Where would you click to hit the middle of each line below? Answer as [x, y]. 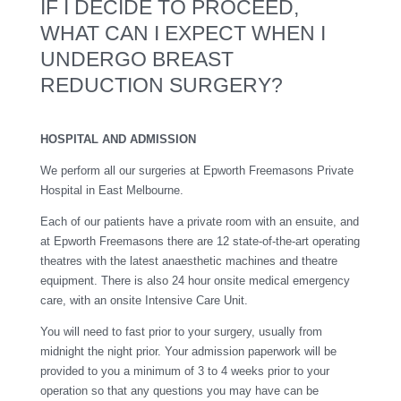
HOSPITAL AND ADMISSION [118, 139]
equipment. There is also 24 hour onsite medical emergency [195, 281]
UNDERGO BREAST [137, 59]
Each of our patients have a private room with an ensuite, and [199, 222]
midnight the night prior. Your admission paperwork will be [188, 351]
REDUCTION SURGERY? [161, 85]
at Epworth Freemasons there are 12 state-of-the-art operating [200, 241]
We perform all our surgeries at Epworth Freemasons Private [196, 171]
